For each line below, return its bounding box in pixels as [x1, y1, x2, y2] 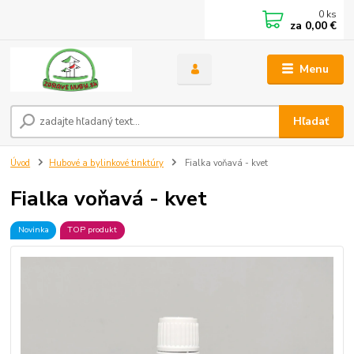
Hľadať [293, 114, 330, 130]
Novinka [17, 224, 49, 236]
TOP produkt [67, 224, 118, 236]
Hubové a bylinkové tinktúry [49, 157, 164, 170]
